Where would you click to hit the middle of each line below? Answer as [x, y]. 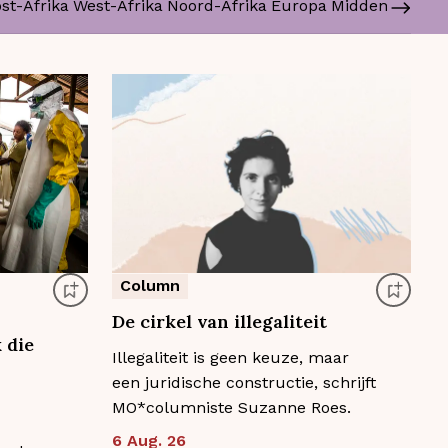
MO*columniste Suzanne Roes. [231, 408]
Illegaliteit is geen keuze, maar [230, 358]
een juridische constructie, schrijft [243, 383]
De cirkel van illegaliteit [219, 322]
